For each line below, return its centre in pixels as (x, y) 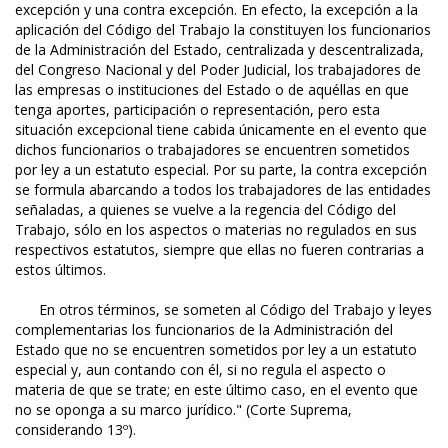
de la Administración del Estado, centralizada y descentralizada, (219, 50)
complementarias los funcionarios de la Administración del (204, 330)
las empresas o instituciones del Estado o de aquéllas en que (212, 90)
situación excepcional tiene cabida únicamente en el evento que (221, 130)
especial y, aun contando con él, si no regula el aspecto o (200, 370)
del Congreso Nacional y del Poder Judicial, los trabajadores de (218, 70)
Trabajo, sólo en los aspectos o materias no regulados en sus (216, 230)
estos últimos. (60, 270)
